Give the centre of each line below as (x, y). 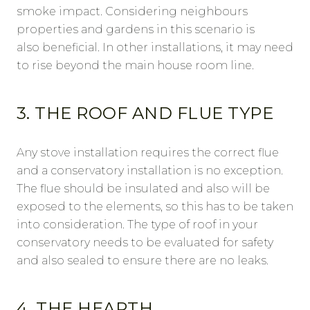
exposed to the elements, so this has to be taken (155, 207)
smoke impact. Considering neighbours (132, 12)
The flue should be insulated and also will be (143, 189)
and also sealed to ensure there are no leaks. (143, 261)
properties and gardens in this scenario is (136, 30)
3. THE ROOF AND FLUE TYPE (145, 113)
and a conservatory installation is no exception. (150, 171)
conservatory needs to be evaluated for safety (145, 243)
